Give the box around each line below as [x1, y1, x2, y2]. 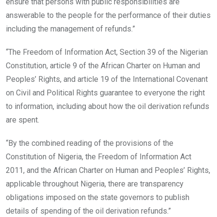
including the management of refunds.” [6, 24, 135, 33]
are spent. [6, 115, 39, 124]
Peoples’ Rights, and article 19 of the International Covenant [6, 74, 208, 84]
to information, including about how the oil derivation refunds [6, 101, 209, 111]
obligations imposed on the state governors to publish [6, 192, 189, 202]
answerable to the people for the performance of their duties [6, 10, 211, 20]
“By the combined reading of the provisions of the [6, 138, 173, 148]
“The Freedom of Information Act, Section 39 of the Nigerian [6, 47, 208, 57]
